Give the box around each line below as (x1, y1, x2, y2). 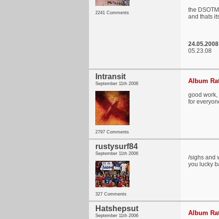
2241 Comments (95, 10, 129, 15)
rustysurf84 (95, 142, 138, 151)
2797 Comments (95, 130, 129, 134)
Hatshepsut (95, 204, 138, 213)
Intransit (95, 72, 126, 81)
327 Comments (95, 192, 127, 197)
